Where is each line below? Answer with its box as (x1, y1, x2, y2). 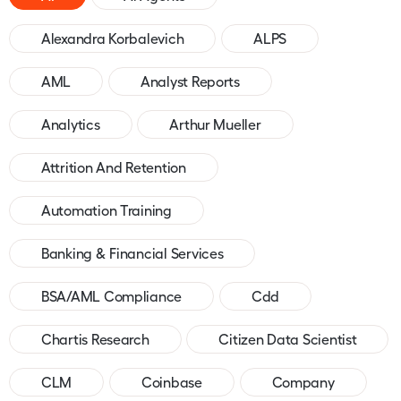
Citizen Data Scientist (218, 330, 357, 347)
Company (271, 373, 335, 390)
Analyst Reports (140, 73, 240, 90)
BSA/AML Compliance (41, 287, 183, 304)
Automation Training (41, 201, 172, 218)
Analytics (41, 115, 100, 132)
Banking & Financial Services (41, 244, 224, 261)
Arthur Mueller (169, 115, 261, 132)
